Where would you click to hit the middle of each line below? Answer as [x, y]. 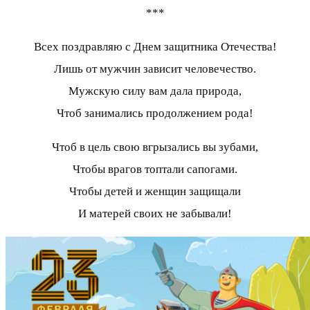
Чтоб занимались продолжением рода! [155, 113]
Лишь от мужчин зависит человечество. [155, 69]
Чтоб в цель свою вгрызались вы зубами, [155, 147]
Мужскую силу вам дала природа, [155, 91]
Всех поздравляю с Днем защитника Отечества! [155, 46]
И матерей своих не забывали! [155, 213]
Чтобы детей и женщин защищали [155, 191]
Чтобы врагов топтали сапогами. [155, 169]
